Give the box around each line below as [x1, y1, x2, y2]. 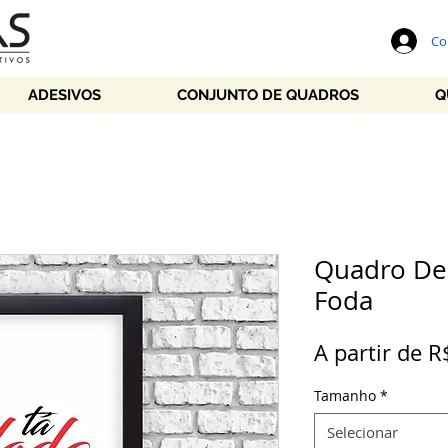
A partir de [314, 338, 428, 367]
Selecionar [327, 422, 398, 442]
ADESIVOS [28, 86, 101, 104]
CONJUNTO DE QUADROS [177, 86, 359, 104]
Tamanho [314, 386, 376, 405]
